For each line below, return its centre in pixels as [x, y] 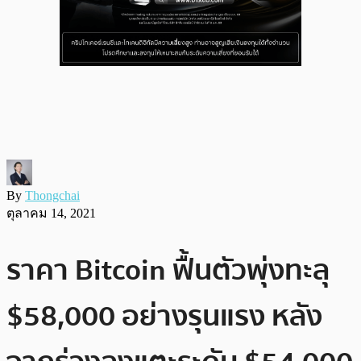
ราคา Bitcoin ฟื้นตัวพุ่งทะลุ [168, 270]
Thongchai [52, 195]
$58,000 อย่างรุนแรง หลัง [164, 316]
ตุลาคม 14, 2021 [51, 213]
